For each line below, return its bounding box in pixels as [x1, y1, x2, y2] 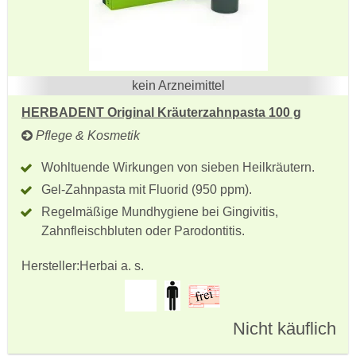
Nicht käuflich [233, 319, 336, 339]
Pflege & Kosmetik [33, 129, 140, 142]
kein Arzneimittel [131, 79, 225, 92]
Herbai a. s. [79, 259, 144, 273]
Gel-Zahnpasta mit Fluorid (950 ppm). [41, 183, 252, 196]
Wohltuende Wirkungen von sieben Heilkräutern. [41, 161, 315, 174]
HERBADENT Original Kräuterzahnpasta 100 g [21, 106, 301, 119]
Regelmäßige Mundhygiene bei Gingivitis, [41, 205, 278, 219]
